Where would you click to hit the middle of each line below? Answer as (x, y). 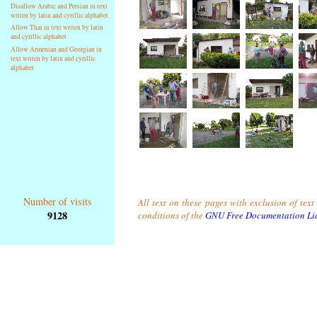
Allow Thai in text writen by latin (57, 28)
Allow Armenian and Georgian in (57, 50)
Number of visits (57, 201)
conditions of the (172, 215)
